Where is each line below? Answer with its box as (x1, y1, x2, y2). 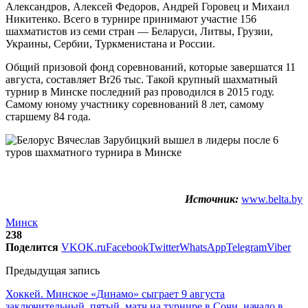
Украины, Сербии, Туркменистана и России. (5, 37, 215, 49)
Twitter (148, 241, 179, 253)
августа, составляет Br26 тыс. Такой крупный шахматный (5, 73, 278, 85)
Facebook (106, 241, 148, 253)
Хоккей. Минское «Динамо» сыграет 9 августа (5, 287, 225, 300)
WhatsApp (179, 241, 226, 253)
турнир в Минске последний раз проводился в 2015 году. (5, 85, 274, 98)
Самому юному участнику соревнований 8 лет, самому (5, 98, 264, 110)
